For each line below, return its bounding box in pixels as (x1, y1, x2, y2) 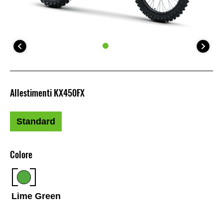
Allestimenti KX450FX (10, 87, 85, 100)
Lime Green (11, 191, 61, 201)
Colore (10, 148, 32, 161)
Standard (16, 116, 55, 127)
